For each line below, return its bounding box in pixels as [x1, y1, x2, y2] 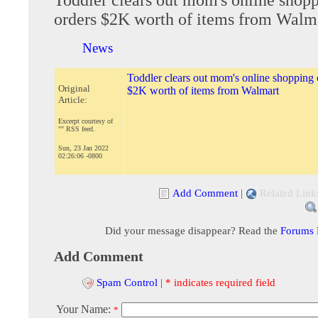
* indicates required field [165, 275, 275, 288]
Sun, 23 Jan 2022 [58, 143, 109, 152]
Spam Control [97, 275, 158, 288]
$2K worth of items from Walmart [127, 84, 279, 97]
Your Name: [56, 303, 114, 316]
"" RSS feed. [58, 124, 95, 133]
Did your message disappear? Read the [104, 224, 280, 236]
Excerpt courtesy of [58, 116, 113, 125]
